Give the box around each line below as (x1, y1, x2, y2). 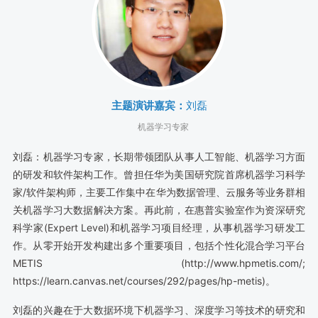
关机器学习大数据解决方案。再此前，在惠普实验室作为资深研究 (12, 203, 306, 216)
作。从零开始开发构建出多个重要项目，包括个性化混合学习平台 (12, 238, 306, 251)
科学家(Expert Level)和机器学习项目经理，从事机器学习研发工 (12, 221, 306, 234)
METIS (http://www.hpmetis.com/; (12, 256, 306, 269)
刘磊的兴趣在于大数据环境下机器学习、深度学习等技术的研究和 (12, 304, 306, 317)
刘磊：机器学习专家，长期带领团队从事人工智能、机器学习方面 (12, 150, 306, 163)
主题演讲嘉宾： (111, 98, 186, 112)
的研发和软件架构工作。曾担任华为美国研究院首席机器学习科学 (12, 168, 306, 180)
